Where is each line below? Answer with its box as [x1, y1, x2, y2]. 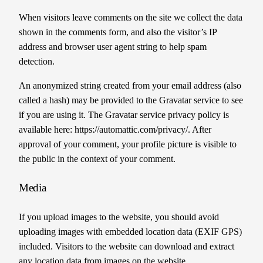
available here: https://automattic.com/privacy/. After [19, 124, 211, 135]
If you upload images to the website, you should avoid [19, 211, 219, 222]
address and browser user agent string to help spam [19, 42, 207, 52]
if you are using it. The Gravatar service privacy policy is [19, 110, 229, 120]
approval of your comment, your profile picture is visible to [19, 139, 237, 150]
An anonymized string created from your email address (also [19, 80, 241, 91]
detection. [19, 56, 55, 67]
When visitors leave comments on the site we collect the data [19, 12, 242, 23]
